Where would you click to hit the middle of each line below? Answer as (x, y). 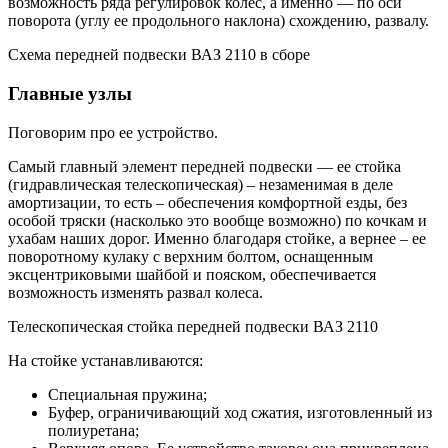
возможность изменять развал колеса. (135, 292)
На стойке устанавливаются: (105, 360)
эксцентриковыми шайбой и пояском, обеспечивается (192, 274)
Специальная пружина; (127, 394)
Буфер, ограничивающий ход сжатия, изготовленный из (240, 412)
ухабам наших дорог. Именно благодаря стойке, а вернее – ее (217, 238)
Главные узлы (70, 93)
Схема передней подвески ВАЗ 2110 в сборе (159, 55)
